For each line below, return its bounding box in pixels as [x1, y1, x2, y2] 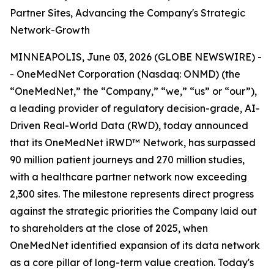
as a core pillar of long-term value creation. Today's [10, 256, 254, 268]
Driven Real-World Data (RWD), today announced [10, 119, 248, 131]
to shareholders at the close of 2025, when [10, 222, 208, 234]
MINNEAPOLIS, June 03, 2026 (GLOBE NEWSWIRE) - [10, 51, 262, 63]
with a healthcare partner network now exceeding [10, 171, 247, 183]
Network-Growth [10, 24, 90, 36]
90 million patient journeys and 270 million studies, [10, 154, 245, 166]
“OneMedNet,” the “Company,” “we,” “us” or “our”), [10, 85, 257, 97]
